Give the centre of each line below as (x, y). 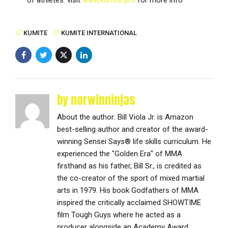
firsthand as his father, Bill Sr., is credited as (130, 166)
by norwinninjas (96, 100)
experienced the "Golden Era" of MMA (120, 153)
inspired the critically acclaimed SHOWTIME (129, 202)
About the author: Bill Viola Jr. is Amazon (125, 117)
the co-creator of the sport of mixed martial (131, 178)
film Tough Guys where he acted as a (119, 215)
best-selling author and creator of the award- (133, 129)
